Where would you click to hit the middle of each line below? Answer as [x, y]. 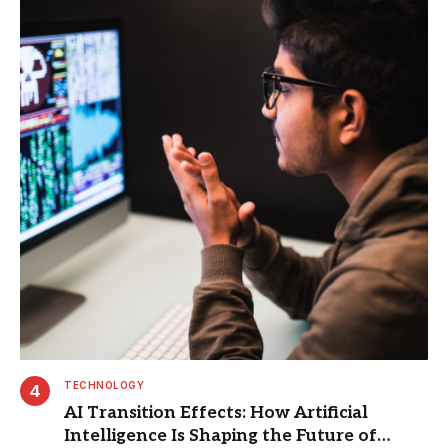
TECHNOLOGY [104, 384]
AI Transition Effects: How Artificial [216, 412]
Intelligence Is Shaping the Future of [220, 435]
